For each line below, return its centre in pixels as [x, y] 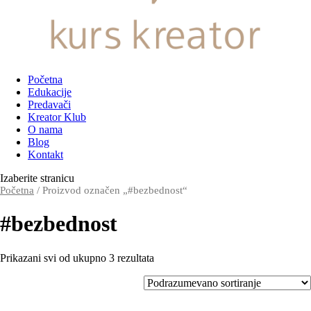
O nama [45, 129]
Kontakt [45, 154]
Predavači [49, 104]
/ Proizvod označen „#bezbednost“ [111, 190]
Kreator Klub [57, 117]
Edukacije [50, 92]
